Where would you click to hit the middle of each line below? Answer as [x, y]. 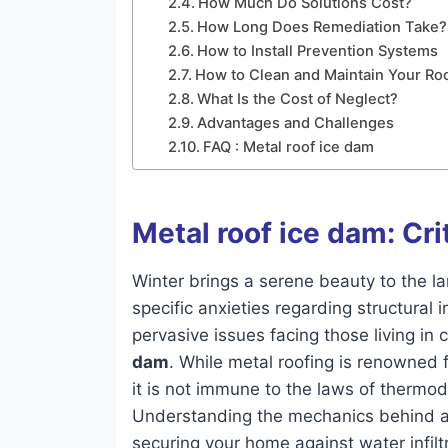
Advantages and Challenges [295, 123]
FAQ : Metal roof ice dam [288, 147]
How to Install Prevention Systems [317, 51]
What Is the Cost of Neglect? [297, 99]
